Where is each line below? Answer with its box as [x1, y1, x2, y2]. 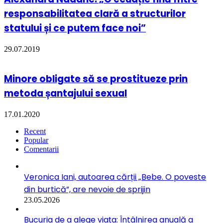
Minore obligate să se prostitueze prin [4, 72, 188, 86]
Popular [24, 136, 48, 145]
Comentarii [24, 145, 59, 154]
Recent [24, 127, 46, 136]
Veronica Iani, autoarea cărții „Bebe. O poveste [24, 171, 206, 183]
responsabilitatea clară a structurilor [4, 6, 186, 20]
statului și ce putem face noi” [4, 21, 146, 35]
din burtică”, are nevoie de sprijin [24, 184, 150, 196]
